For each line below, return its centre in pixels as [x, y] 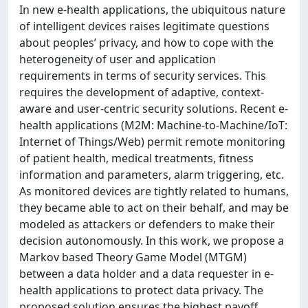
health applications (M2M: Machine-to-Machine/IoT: [153, 125]
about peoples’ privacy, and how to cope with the [146, 43]
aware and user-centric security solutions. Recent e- [154, 109]
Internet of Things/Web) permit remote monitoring [152, 142]
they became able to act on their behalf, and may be [154, 208]
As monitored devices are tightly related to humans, [154, 191]
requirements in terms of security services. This [143, 76]
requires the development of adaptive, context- [142, 92]
